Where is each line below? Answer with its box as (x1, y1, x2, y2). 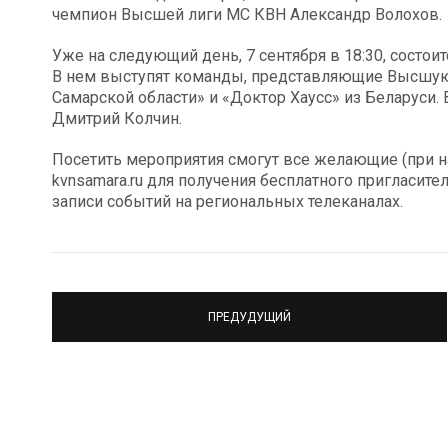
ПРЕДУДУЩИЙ (208, 309, 291, 324)
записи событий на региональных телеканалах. (52, 192, 403, 211)
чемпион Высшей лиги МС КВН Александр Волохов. (52, 5, 442, 24)
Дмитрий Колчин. (52, 109, 182, 128)
